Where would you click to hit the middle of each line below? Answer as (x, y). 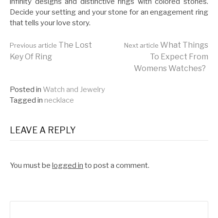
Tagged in (26, 100)
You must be (31, 165)
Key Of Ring (31, 56)
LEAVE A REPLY (43, 130)
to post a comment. (116, 165)
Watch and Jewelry (74, 89)
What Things (183, 45)
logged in (68, 165)
